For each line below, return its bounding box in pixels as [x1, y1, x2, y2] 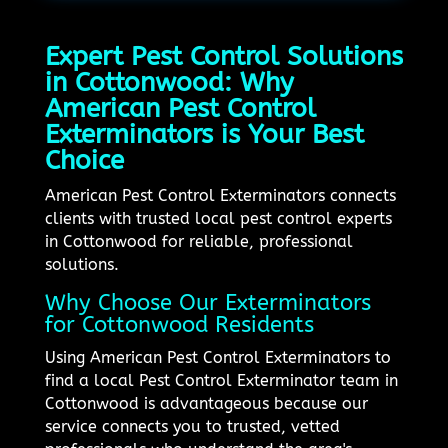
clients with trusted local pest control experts [44, 209, 392, 229]
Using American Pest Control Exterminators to [44, 348, 391, 368]
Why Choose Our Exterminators [44, 290, 371, 317]
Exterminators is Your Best [44, 119, 364, 151]
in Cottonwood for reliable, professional [44, 232, 353, 252]
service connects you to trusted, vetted [44, 417, 340, 437]
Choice [44, 145, 124, 177]
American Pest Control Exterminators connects [44, 186, 396, 206]
